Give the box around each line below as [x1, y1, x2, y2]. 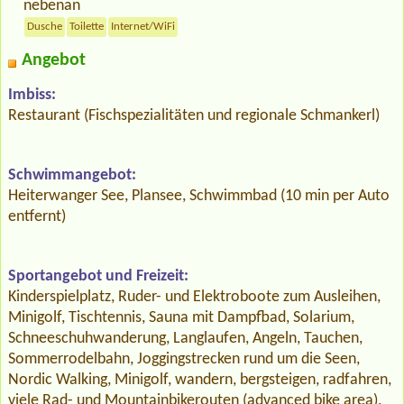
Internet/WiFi [111, 22, 176, 33]
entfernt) [8, 208, 66, 226]
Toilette [69, 22, 105, 33]
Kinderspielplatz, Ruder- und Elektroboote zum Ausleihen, [8, 289, 381, 307]
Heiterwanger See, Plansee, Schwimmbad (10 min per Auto [8, 188, 390, 206]
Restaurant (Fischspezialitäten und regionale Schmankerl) [8, 107, 380, 125]
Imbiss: [8, 87, 56, 105]
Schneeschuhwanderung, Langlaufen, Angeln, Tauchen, [8, 330, 363, 348]
